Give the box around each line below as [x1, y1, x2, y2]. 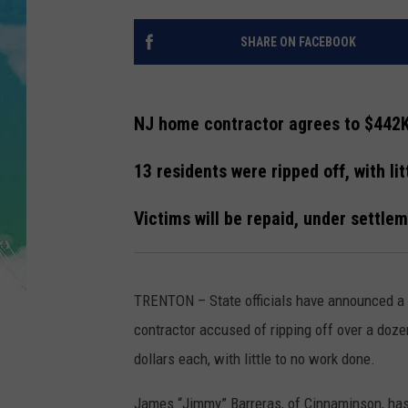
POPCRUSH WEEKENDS [230, 138, 353, 152]
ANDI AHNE [230, 46, 290, 61]
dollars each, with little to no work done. [134, 350, 375, 369]
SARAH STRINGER [230, 92, 326, 107]
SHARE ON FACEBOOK [240, 35, 356, 50]
